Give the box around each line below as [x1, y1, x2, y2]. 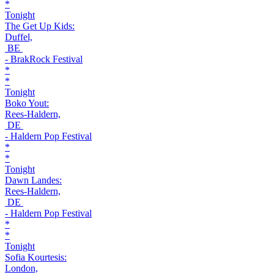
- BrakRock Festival [5, 54, 83, 64]
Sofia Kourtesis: [5, 252, 67, 262]
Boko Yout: [5, 98, 49, 108]
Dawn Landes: [5, 175, 62, 185]
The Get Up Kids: [5, 21, 75, 31]
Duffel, [5, 32, 32, 42]
